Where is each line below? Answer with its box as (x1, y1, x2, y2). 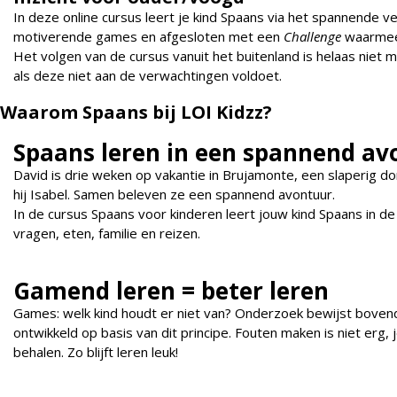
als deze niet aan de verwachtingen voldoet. (13, 66, 282, 85)
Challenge (284, 27, 345, 46)
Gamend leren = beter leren (13, 275, 329, 307)
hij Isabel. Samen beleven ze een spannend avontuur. (13, 185, 335, 204)
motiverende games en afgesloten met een (13, 27, 284, 46)
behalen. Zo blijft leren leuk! (13, 343, 178, 362)
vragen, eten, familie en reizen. (13, 224, 200, 243)
